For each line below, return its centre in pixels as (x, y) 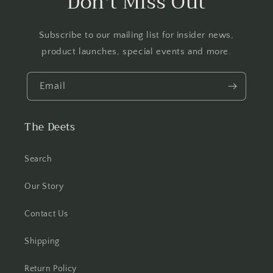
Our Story (44, 186)
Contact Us (46, 214)
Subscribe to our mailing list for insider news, (136, 35)
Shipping (42, 241)
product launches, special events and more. (136, 51)
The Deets (50, 127)
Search (38, 159)
